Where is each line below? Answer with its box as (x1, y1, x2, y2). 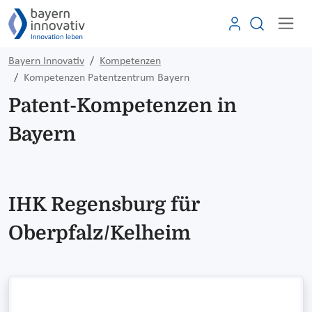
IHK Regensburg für (8, 193, 199, 216)
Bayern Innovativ (8, 55, 84, 67)
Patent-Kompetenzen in (8, 94, 237, 117)
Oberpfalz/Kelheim (8, 221, 191, 244)
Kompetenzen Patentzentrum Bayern (24, 72, 189, 84)
